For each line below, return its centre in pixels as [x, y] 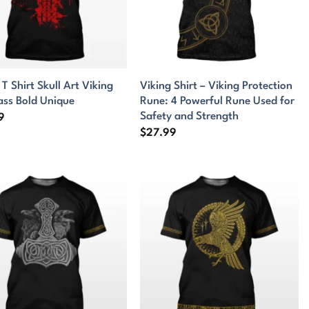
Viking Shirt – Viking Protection [217, 86]
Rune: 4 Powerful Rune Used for [218, 101]
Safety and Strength [190, 116]
